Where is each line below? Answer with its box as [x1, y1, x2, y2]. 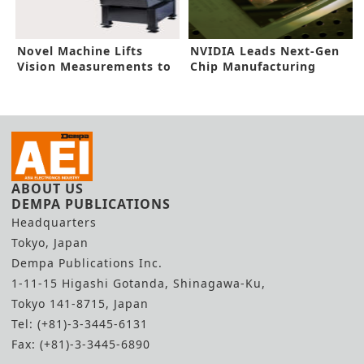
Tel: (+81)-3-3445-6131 [11, 316, 148, 332]
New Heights [17, 74, 98, 90]
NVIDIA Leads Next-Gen [190, 43, 340, 59]
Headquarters [11, 214, 97, 231]
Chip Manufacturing [190, 58, 317, 75]
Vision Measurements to [17, 58, 171, 75]
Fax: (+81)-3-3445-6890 [11, 336, 150, 353]
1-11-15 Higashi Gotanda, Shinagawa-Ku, [11, 275, 266, 292]
